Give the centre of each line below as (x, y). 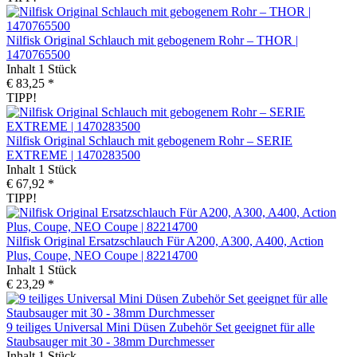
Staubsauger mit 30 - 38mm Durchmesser (110, 341)
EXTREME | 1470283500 (73, 155)
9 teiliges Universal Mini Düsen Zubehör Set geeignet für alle (161, 327)
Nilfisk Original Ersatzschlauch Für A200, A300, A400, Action (165, 241)
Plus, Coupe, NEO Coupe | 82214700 (102, 255)
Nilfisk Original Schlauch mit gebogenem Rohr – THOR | (152, 40)
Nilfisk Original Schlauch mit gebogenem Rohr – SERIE (149, 140)
